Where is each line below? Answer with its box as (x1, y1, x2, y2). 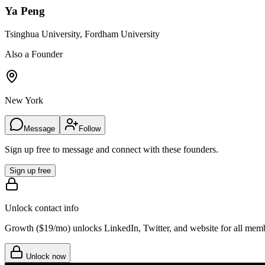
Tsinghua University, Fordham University (5, 28, 160, 39)
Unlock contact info (5, 202, 79, 213)
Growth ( (5, 222, 39, 233)
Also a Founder (5, 49, 63, 59)
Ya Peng (5, 4, 45, 17)
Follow (79, 124, 101, 133)
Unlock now (24, 251, 66, 261)
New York (5, 95, 43, 105)
